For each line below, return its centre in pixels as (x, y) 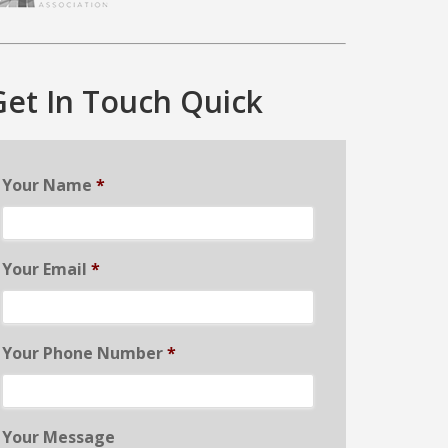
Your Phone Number (82, 353)
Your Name (47, 185)
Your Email (44, 269)
